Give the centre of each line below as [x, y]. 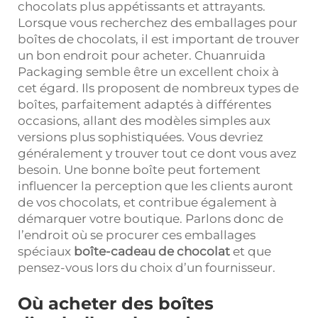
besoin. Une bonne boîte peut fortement [139, 169]
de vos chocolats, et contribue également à [147, 202]
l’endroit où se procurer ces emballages [137, 235]
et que [252, 251]
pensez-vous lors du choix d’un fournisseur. [147, 267]
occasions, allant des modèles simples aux [144, 120]
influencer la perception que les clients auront [155, 186]
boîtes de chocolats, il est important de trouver [159, 39]
